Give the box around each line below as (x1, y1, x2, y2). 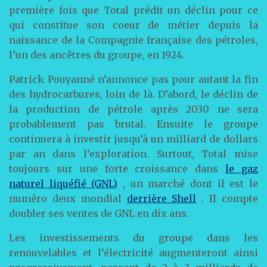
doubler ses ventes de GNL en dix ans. (9, 207, 189, 219)
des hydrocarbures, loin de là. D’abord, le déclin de (9, 88, 258, 100)
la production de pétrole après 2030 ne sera (9, 103, 258, 115)
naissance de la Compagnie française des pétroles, (9, 34, 258, 46)
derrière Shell (126, 193, 197, 204)
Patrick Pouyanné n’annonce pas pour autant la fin (9, 73, 258, 85)
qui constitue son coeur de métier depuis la (9, 19, 258, 31)
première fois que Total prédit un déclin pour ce (9, 4, 258, 16)
